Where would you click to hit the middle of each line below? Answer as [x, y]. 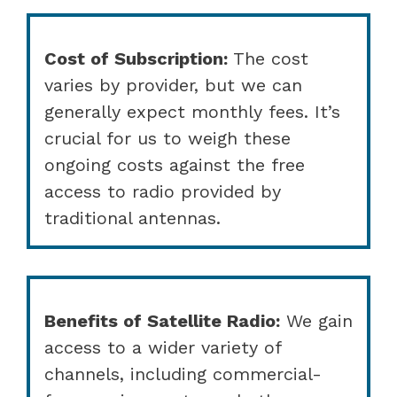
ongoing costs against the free [175, 164]
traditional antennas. [132, 218]
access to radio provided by [163, 191]
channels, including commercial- [183, 374]
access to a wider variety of [163, 347]
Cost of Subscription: [136, 58]
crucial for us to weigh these [167, 138]
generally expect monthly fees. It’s [192, 111]
